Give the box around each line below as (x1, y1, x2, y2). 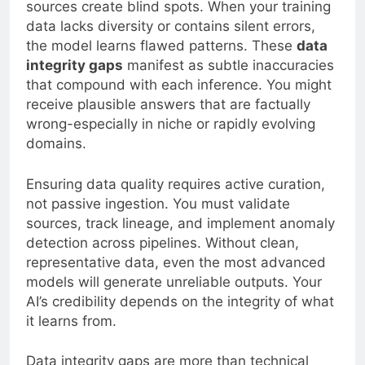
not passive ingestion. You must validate (26, 195, 290, 212)
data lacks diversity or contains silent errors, (26, 18, 315, 35)
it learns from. (26, 312, 117, 329)
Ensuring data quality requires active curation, (26, 175, 325, 192)
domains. (26, 135, 86, 152)
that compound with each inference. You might (26, 77, 332, 94)
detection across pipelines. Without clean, (26, 234, 299, 251)
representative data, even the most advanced (26, 253, 326, 270)
